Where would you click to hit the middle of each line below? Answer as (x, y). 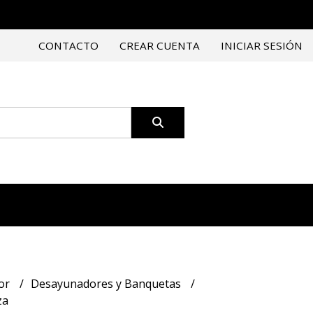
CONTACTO (68, 45)
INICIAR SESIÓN (262, 45)
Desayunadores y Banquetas (107, 284)
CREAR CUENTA (160, 45)
